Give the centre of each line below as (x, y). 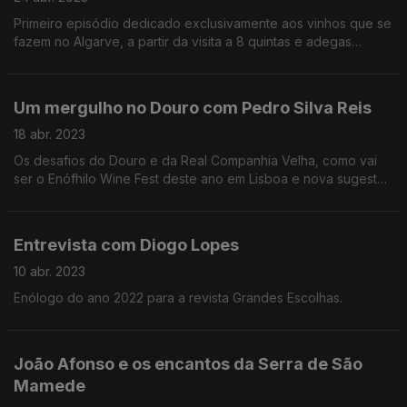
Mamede (50, 386)
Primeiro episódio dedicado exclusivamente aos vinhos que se (203, 23)
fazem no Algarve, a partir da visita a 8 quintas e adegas (183, 41)
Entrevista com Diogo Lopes (126, 245)
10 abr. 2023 (50, 271)
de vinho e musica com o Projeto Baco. (202, 197)
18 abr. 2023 (50, 134)
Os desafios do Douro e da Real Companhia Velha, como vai (195, 160)
